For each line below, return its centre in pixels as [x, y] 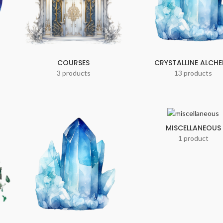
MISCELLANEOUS [193, 128]
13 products [193, 73]
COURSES [74, 63]
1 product [193, 138]
